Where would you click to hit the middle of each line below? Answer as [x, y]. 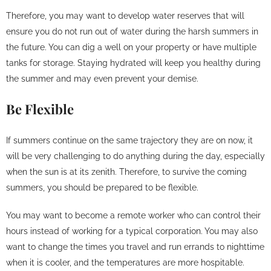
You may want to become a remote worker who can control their [133, 215]
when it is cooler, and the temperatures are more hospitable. [125, 263]
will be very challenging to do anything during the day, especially [135, 156]
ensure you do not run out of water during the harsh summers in [132, 31]
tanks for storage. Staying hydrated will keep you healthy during [133, 63]
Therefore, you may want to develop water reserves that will [125, 16]
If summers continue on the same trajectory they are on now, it [129, 140]
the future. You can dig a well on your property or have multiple [131, 47]
